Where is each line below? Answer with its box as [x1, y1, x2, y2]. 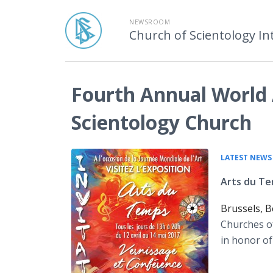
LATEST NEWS [221, 152, 272, 163]
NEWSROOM [129, 18, 170, 26]
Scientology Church [71, 109, 252, 135]
